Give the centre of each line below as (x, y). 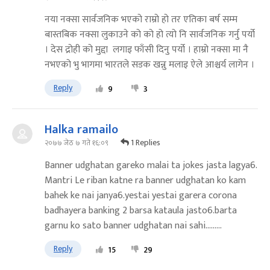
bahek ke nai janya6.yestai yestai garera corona (141, 196)
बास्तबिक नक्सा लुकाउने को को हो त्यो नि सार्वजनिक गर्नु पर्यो (150, 35)
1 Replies (145, 143)
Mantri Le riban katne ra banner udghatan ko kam (145, 181)
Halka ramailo (81, 130)
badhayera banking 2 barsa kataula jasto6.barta (141, 211)
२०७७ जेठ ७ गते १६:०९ (77, 143)
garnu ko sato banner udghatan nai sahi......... (133, 226)
